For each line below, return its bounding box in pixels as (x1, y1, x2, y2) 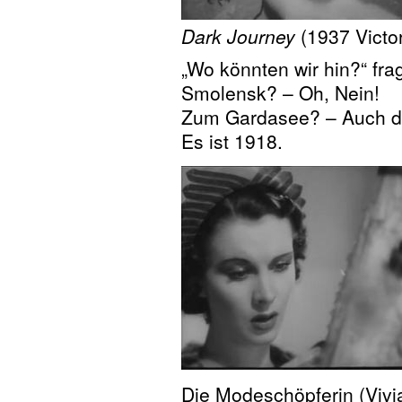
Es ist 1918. (181, 127, 283, 154)
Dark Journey (181, 22, 295, 50)
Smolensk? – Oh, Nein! (181, 78, 380, 106)
